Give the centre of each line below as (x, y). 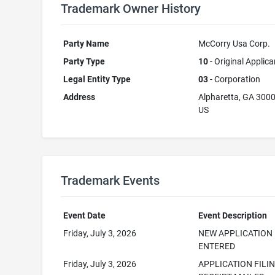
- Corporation (234, 79)
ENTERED (217, 246)
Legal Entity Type (97, 79)
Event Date (85, 215)
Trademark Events (110, 180)
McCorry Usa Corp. (234, 44)
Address (79, 97)
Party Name (87, 44)
